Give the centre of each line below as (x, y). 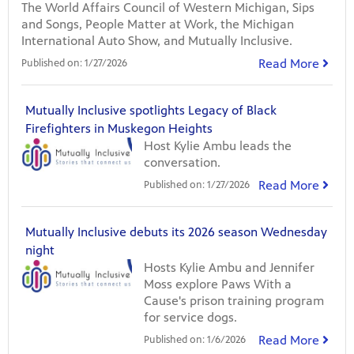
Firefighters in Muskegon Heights (119, 129)
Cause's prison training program (234, 301)
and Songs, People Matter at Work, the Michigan (158, 24)
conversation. (182, 163)
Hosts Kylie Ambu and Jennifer (229, 268)
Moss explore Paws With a (218, 284)
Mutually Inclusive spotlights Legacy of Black (151, 111)
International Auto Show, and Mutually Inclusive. (157, 41)
